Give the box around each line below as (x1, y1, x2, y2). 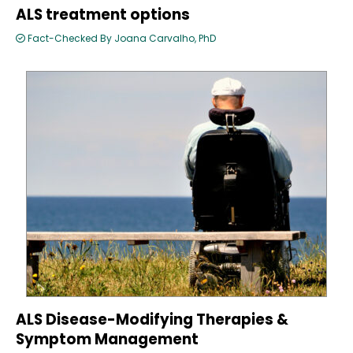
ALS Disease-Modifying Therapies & (16, 310, 288, 330)
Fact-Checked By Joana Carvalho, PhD (25, 32, 216, 46)
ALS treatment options (16, 5, 190, 25)
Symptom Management (16, 329, 199, 350)
